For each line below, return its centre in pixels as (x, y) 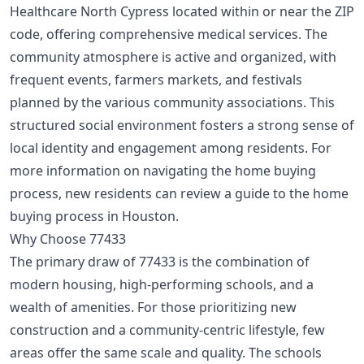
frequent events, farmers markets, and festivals (156, 80)
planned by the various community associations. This (172, 103)
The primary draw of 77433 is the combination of (160, 262)
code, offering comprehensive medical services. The (169, 35)
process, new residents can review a (122, 194)
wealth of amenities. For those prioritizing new (153, 308)
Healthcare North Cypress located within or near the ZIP (182, 12)
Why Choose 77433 (68, 239)
